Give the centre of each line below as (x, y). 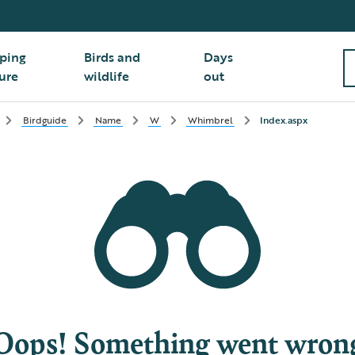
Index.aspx (284, 120)
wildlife (107, 76)
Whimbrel (210, 120)
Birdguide (45, 120)
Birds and (113, 57)
